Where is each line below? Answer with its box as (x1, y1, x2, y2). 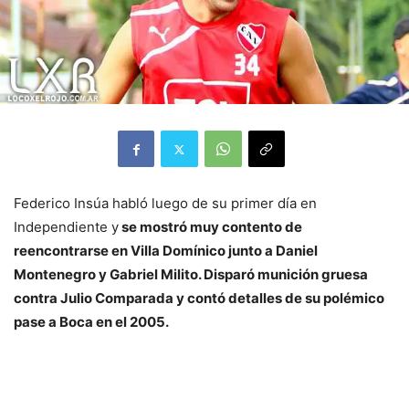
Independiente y (14, 218, 119, 236)
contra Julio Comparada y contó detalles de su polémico (14, 289, 384, 308)
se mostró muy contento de (119, 218, 302, 236)
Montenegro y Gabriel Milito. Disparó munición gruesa (14, 266, 368, 284)
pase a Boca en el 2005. (14, 313, 169, 331)
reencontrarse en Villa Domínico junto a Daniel (14, 242, 318, 260)
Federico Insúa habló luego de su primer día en (14, 194, 317, 213)
